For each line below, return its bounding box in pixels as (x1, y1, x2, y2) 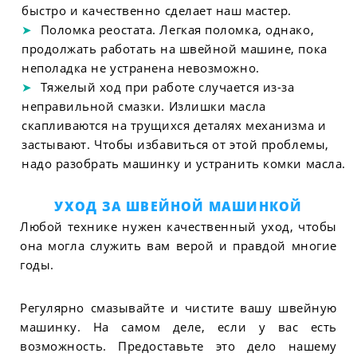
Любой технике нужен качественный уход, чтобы (20, 218, 337, 235)
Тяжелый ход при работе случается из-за (40, 78, 295, 95)
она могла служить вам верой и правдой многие (20, 237, 337, 254)
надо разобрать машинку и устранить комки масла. (21, 155, 346, 171)
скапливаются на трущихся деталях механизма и (21, 116, 327, 133)
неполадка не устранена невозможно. (21, 59, 260, 76)
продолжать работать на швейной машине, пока (21, 40, 328, 57)
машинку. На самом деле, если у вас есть (20, 318, 337, 335)
